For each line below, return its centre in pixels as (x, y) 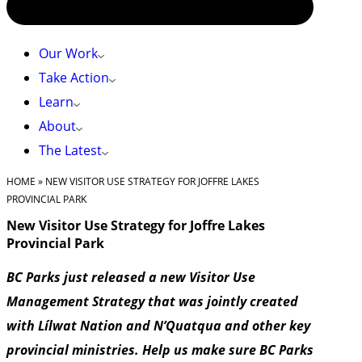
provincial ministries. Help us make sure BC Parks (160, 350)
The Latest (70, 150)
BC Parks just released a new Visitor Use (131, 278)
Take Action (74, 78)
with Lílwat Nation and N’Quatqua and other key (158, 326)
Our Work (68, 53)
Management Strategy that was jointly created (152, 302)
